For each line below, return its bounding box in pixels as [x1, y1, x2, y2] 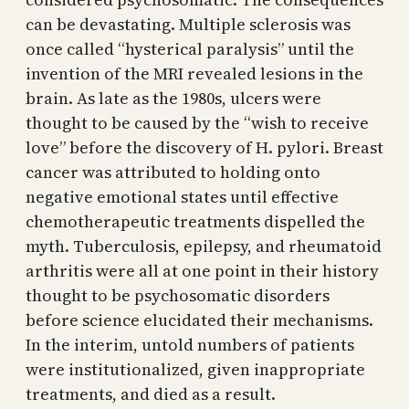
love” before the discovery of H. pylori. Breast [26, 135, 383, 159]
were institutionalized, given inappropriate [26, 357, 365, 381]
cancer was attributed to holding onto [26, 160, 320, 184]
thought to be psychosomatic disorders [26, 283, 330, 307]
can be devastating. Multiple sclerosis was [26, 12, 351, 36]
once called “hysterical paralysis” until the [26, 37, 354, 60]
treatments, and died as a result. [26, 382, 276, 405]
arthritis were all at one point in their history [26, 258, 379, 282]
